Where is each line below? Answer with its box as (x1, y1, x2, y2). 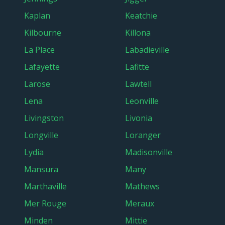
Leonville (125, 95, 159, 106)
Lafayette (24, 61, 60, 72)
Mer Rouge (24, 198, 66, 209)
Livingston (24, 113, 64, 124)
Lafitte (125, 61, 149, 72)
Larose (24, 78, 50, 89)
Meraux (125, 198, 154, 209)
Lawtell (125, 78, 152, 89)
